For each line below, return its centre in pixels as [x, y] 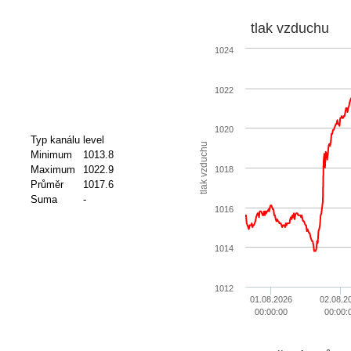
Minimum [51, 154]
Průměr [47, 184]
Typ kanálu [55, 139]
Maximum [52, 169]
